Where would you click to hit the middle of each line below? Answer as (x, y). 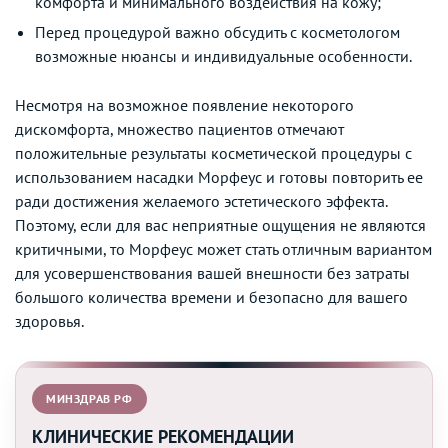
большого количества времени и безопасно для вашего (211, 296)
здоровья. (49, 320)
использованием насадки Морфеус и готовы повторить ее (219, 176)
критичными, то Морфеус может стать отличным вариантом (223, 248)
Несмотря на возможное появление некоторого (184, 104)
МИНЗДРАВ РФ (89, 398)
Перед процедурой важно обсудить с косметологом (217, 31)
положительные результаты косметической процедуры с (213, 152)
